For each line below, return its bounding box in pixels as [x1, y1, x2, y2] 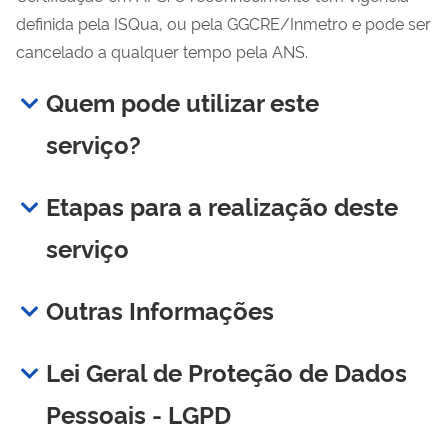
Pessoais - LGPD [46, 396, 231, 430]
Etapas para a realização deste [46, 188, 398, 222]
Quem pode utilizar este [46, 84, 319, 118]
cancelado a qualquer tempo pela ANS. [16, 39, 312, 62]
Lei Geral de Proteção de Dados [46, 354, 407, 388]
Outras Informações [46, 292, 274, 326]
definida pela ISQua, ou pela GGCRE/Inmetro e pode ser [16, 11, 431, 34]
